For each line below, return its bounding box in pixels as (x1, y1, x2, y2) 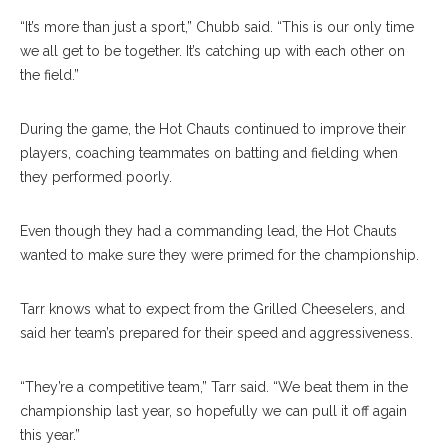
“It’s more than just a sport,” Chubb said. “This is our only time (20, 19, 414, 35)
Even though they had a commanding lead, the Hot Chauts (20, 223, 397, 239)
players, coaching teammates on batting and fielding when (20, 145, 398, 161)
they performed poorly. (20, 169, 172, 185)
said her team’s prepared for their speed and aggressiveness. (20, 325, 413, 341)
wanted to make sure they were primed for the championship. (20, 247, 419, 263)
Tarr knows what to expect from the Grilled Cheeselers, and (20, 301, 405, 317)
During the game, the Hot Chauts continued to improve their (20, 121, 406, 137)
